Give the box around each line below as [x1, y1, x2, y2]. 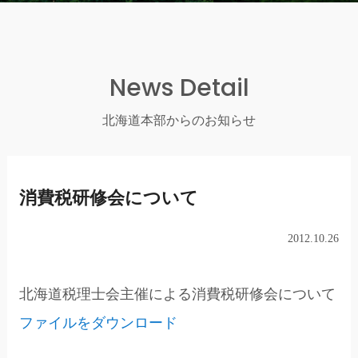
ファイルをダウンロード [18, 314, 177, 331]
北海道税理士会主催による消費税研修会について [18, 285, 336, 302]
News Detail [109, 70, 249, 105]
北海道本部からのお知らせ [102, 113, 256, 127]
